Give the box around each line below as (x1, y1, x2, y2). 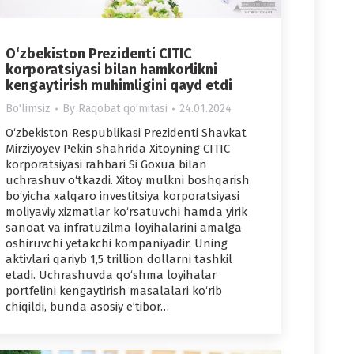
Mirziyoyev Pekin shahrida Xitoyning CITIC (6, 141, 230, 156)
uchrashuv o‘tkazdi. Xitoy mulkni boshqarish (6, 173, 250, 188)
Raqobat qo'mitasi (78, 102, 168, 116)
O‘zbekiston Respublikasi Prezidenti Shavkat (6, 126, 247, 141)
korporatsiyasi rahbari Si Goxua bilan (6, 157, 207, 172)
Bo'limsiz (6, 102, 51, 116)
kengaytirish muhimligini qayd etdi (6, 77, 232, 95)
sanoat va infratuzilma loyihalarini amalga (6, 220, 242, 235)
